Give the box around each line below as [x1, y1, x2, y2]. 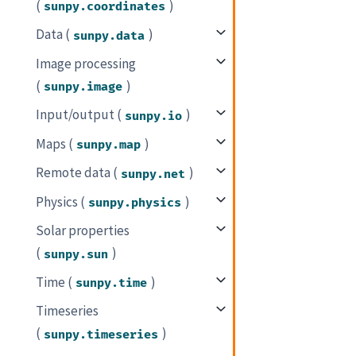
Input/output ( [36, 106, 122, 124]
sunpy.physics [88, 195, 182, 211]
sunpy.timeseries [44, 327, 159, 342]
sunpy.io [125, 108, 183, 124]
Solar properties [36, 222, 130, 240]
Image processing [36, 54, 137, 72]
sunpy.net [121, 166, 186, 182]
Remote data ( [36, 164, 118, 182]
